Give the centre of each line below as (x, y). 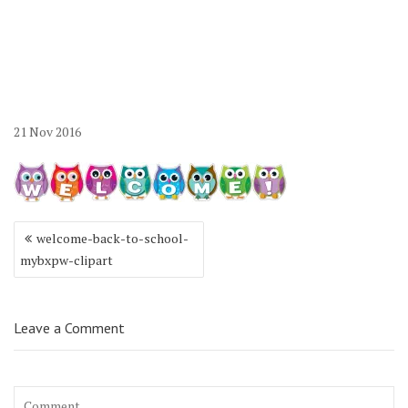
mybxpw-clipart (66, 260)
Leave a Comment (69, 328)
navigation (56, 250)
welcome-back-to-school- (112, 238)
